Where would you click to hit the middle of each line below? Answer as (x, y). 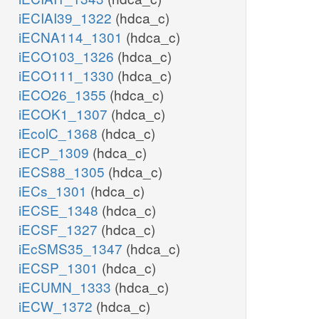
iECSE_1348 (60, 210)
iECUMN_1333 (67, 287)
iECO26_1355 (64, 95)
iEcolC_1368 (60, 133)
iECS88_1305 (63, 172)
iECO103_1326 (68, 56)
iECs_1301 (54, 191)
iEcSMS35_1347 (72, 249)
